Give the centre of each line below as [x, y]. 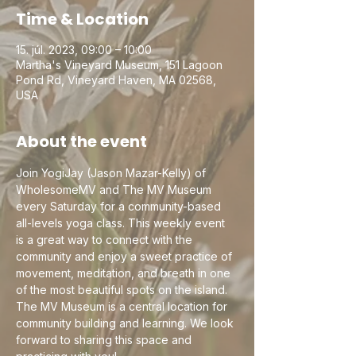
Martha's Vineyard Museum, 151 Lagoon [119, 65]
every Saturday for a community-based [120, 206]
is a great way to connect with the [106, 240]
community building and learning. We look [126, 323]
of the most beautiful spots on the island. [123, 290]
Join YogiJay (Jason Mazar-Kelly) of [112, 173]
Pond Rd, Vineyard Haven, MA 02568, [116, 80]
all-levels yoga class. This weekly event [122, 223]
